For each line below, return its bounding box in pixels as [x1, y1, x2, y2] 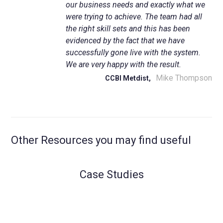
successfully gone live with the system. [66, 48, 201, 57]
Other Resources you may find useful [11, 134, 192, 146]
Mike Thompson [155, 73, 212, 83]
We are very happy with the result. [66, 60, 182, 69]
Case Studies [79, 168, 144, 181]
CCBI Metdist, [105, 74, 151, 82]
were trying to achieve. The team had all [66, 12, 203, 21]
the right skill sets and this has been [66, 24, 191, 33]
